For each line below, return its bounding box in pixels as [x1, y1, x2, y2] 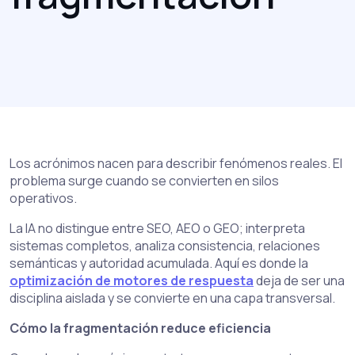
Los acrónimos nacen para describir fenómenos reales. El [10, 155, 342, 172]
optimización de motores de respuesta [10, 272, 254, 289]
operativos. [10, 189, 77, 207]
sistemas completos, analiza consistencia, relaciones [10, 237, 320, 254]
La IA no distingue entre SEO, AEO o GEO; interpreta [10, 219, 305, 237]
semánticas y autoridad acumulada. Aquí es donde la [10, 254, 308, 272]
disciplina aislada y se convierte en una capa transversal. [10, 289, 335, 307]
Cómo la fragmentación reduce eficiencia [10, 319, 271, 337]
